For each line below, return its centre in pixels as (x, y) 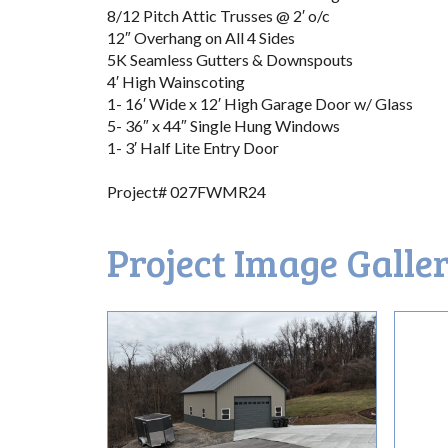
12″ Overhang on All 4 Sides (201, 37)
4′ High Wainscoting (176, 81)
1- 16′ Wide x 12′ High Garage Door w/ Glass (260, 103)
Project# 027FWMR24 (186, 191)
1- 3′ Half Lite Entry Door (193, 147)
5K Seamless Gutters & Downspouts (230, 59)
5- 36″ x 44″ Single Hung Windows (223, 125)
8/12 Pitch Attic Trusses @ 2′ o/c (218, 15)
